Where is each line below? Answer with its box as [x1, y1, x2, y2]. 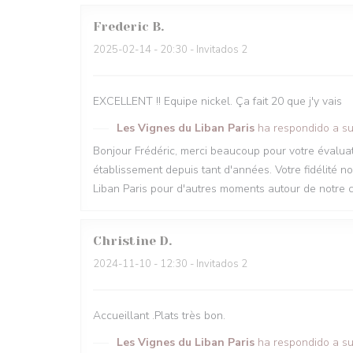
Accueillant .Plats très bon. [93, 308, 225, 323]
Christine [93, 233, 156, 248]
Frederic [93, 19, 149, 34]
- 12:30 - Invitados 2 [151, 257, 247, 271]
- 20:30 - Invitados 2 [151, 43, 247, 57]
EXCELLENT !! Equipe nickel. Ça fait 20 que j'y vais [93, 94, 342, 109]
